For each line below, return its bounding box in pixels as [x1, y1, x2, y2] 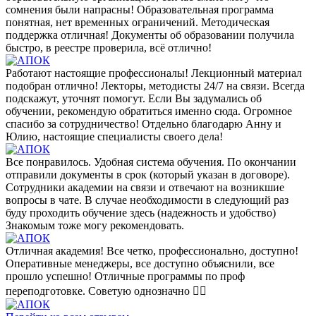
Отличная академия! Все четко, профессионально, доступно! [6, 244, 298, 257]
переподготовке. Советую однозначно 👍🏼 [6, 284, 207, 297]
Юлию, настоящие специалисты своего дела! [6, 130, 223, 142]
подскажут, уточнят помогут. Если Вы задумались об [6, 92, 262, 104]
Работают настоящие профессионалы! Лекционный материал [6, 66, 302, 79]
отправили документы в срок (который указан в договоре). [6, 168, 290, 181]
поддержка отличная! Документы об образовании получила [6, 28, 294, 41]
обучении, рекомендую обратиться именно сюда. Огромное [6, 104, 292, 117]
